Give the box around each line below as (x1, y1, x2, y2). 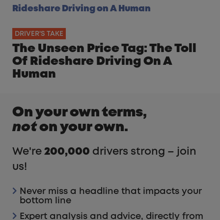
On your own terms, (12, 106, 147, 119)
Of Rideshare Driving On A (12, 56, 172, 67)
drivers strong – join (90, 147, 196, 157)
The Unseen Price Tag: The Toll (12, 43, 196, 54)
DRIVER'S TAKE (15, 30, 63, 37)
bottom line (20, 196, 71, 205)
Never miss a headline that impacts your (20, 187, 202, 195)
